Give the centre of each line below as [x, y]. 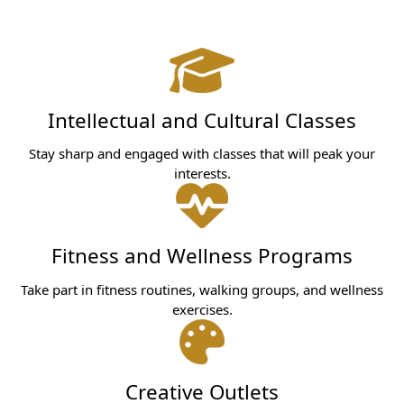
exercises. [202, 309]
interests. [202, 174]
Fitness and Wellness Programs [202, 256]
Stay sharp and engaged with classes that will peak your [202, 154]
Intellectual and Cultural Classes [202, 121]
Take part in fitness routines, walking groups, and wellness [202, 289]
